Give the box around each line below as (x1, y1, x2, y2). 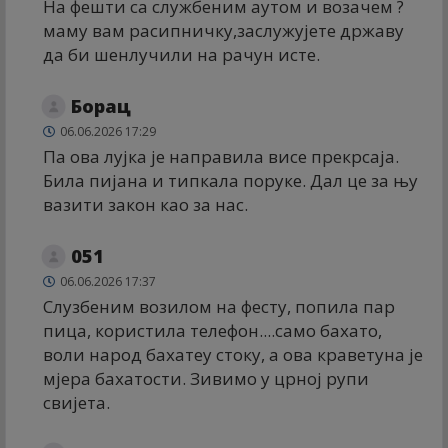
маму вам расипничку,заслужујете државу (43, 18, 404, 42)
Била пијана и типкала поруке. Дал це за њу (43, 168, 418, 192)
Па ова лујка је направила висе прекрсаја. (43, 144, 399, 168)
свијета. (43, 390, 110, 414)
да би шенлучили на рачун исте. (43, 42, 320, 66)
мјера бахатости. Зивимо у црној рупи (43, 366, 369, 390)
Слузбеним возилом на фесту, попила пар (43, 294, 395, 318)
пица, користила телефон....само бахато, (43, 318, 382, 342)
